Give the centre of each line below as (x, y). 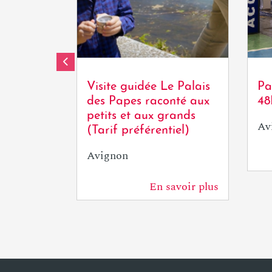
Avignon (107, 156)
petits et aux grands (141, 116)
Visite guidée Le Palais (148, 87)
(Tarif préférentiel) (138, 131)
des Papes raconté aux (148, 101)
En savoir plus (184, 187)
